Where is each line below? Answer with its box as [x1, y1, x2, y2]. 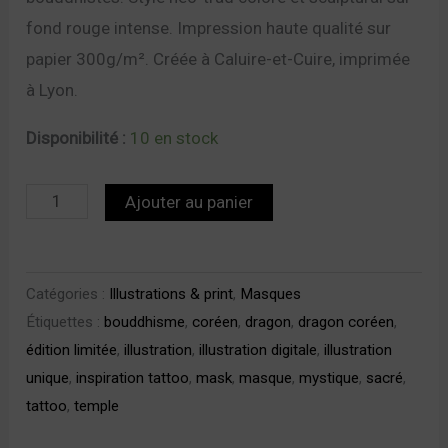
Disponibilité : [26, 128, 127, 148]
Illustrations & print [109, 285, 234, 304]
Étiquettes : [26, 313, 105, 332]
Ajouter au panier [124, 191, 253, 212]
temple [74, 397, 120, 416]
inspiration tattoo [76, 369, 190, 388]
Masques [240, 285, 302, 304]
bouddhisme [104, 313, 186, 332]
